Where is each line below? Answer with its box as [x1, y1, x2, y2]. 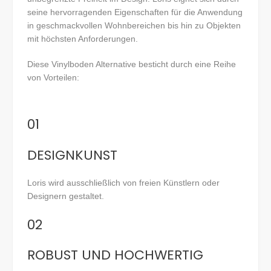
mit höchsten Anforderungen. [27, 34, 138, 44]
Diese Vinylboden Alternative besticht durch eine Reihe [27, 59, 236, 70]
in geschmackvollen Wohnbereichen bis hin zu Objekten [27, 21, 241, 31]
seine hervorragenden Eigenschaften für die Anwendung [27, 7, 243, 18]
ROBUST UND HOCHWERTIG [27, 246, 203, 265]
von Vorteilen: [27, 73, 79, 83]
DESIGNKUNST [27, 145, 117, 165]
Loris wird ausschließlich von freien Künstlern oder [27, 177, 220, 188]
